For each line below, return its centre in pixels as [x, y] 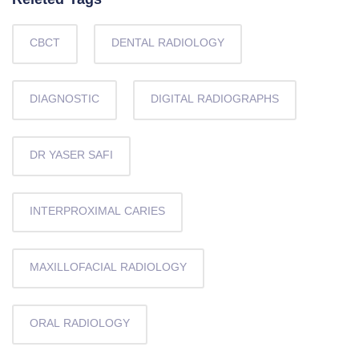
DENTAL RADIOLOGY [168, 43]
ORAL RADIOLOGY [80, 324]
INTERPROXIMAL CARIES [97, 212]
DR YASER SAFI [71, 155]
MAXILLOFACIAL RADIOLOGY [108, 268]
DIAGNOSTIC [65, 99]
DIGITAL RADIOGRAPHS [215, 99]
